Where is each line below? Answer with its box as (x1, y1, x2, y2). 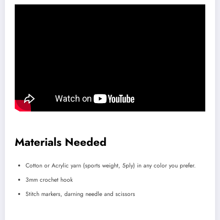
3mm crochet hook (26, 175, 73, 185)
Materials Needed (15, 134, 107, 150)
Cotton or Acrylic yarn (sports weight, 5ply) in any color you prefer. (26, 161, 196, 170)
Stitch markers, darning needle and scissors (26, 190, 135, 199)
